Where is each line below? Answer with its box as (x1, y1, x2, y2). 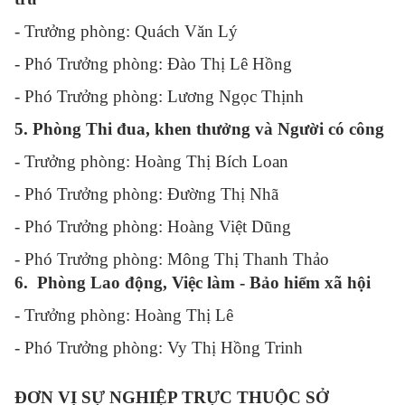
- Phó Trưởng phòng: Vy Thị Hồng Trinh (14, 338, 304, 357)
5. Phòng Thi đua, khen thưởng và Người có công (14, 119, 384, 138)
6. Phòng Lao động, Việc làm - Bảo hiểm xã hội (14, 273, 371, 292)
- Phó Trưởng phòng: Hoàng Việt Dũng (14, 217, 292, 236)
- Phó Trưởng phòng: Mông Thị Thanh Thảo (14, 250, 330, 268)
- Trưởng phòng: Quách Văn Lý (14, 22, 239, 41)
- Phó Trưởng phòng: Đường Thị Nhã (14, 184, 279, 203)
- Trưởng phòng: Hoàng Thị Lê (14, 306, 234, 325)
